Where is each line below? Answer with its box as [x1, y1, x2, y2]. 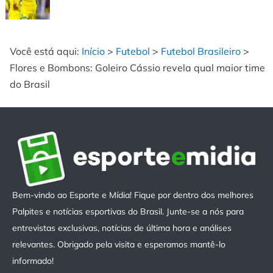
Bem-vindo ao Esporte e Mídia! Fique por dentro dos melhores [12, 190, 253, 201]
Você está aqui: [10, 45, 82, 58]
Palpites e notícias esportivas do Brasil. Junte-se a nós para [12, 206, 244, 218]
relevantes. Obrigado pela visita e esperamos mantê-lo [12, 239, 225, 250]
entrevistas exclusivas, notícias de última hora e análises [12, 222, 232, 234]
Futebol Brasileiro [161, 45, 241, 58]
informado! [12, 255, 54, 267]
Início [82, 45, 105, 58]
